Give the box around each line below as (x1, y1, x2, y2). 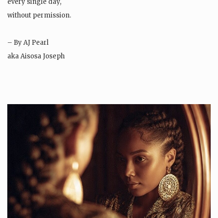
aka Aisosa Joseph (7, 52, 65, 61)
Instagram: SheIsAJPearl (7, 66, 86, 74)
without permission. (7, 11, 71, 20)
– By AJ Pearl (7, 38, 49, 47)
